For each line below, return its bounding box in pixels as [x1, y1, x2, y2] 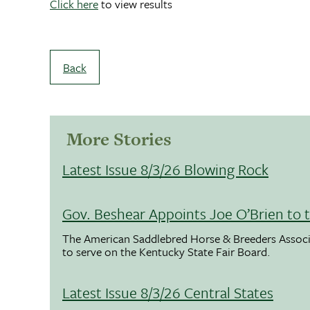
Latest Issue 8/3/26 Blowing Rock [62, 158, 268, 181]
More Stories [66, 127, 172, 152]
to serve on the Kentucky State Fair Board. [62, 242, 273, 260]
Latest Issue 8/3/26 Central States [62, 281, 273, 303]
